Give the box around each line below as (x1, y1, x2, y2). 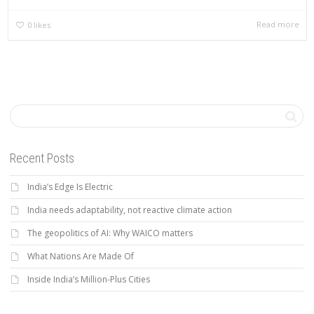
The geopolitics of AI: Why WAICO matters (27, 226, 193, 239)
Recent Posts (10, 150, 74, 165)
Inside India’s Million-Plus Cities (27, 273, 150, 285)
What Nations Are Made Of (27, 250, 134, 262)
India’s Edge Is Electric (27, 180, 113, 193)
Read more (257, 19, 299, 30)
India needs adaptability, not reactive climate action (27, 203, 232, 216)
